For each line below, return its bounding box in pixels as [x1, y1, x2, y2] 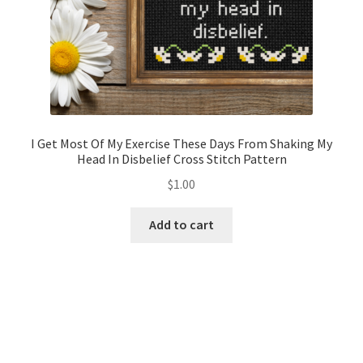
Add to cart [149, 216, 214, 233]
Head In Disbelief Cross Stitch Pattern [76, 150, 287, 167]
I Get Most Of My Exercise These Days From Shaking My [31, 135, 332, 152]
